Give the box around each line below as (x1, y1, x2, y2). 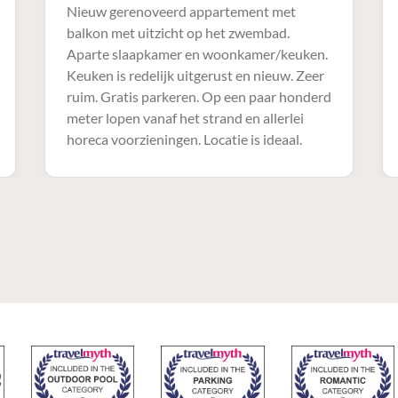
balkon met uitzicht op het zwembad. (66, 23, 290, 41)
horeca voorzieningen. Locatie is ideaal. (66, 130, 302, 147)
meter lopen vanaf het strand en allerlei (66, 108, 304, 126)
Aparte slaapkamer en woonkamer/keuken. (66, 44, 328, 62)
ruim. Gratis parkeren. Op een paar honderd (66, 87, 331, 105)
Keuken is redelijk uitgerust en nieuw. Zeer (66, 66, 324, 84)
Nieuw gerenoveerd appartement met (66, 2, 296, 20)
